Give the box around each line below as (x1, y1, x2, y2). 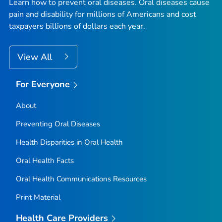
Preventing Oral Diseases (15, 118, 100, 129)
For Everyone (15, 78, 70, 91)
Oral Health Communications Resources (15, 173, 147, 184)
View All (17, 51, 55, 63)
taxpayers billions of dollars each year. (9, 21, 145, 32)
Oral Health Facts (15, 155, 74, 166)
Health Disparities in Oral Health (15, 137, 123, 147)
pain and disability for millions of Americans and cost (9, 9, 196, 20)
